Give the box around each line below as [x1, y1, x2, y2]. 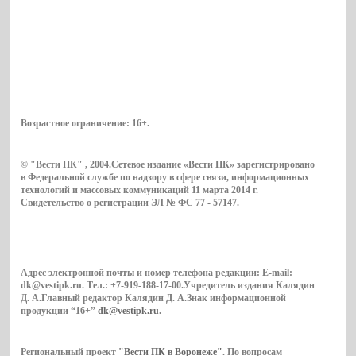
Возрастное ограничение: [21, 117, 133, 129]
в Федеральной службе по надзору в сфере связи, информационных [21, 171, 310, 183]
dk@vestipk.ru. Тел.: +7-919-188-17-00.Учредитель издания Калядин [21, 279, 315, 291]
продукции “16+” [21, 304, 99, 316]
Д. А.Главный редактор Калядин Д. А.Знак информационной [21, 292, 287, 304]
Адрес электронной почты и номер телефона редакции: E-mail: [21, 266, 293, 278]
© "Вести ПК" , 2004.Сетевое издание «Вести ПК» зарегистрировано [21, 158, 315, 170]
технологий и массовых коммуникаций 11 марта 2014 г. [21, 184, 259, 195]
